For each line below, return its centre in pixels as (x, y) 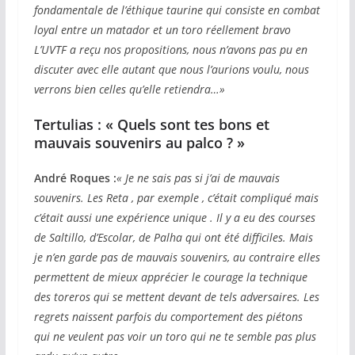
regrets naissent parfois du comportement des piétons (168, 317)
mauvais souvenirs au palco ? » (139, 143)
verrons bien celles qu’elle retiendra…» (129, 90)
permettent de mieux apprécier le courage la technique (170, 277)
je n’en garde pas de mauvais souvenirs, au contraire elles (177, 258)
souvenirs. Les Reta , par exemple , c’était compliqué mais (176, 198)
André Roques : (75, 178)
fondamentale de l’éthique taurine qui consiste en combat (177, 10)
